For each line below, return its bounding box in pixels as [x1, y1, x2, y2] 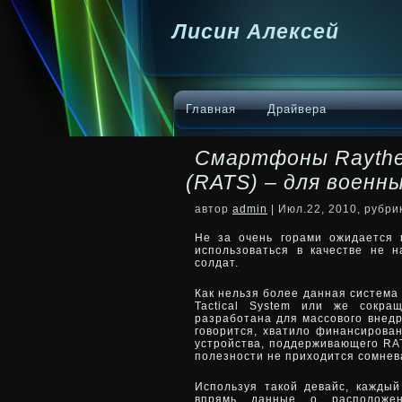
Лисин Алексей [172, 20, 339, 43]
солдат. [195, 257, 239, 269]
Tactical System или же [195, 300, 361, 312]
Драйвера [267, 102, 327, 116]
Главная [186, 102, 236, 116]
